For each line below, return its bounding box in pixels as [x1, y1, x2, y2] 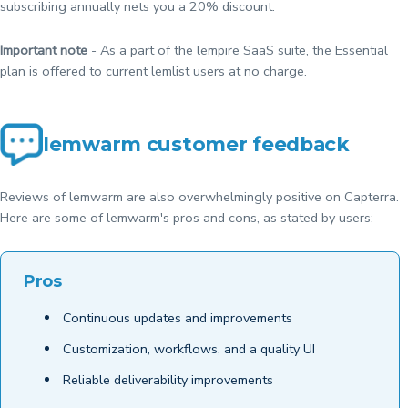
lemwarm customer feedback [43, 132, 350, 157]
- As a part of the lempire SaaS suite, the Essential [87, 41, 388, 60]
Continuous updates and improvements [62, 309, 292, 328]
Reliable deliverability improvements [62, 371, 273, 390]
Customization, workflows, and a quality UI [62, 340, 315, 359]
